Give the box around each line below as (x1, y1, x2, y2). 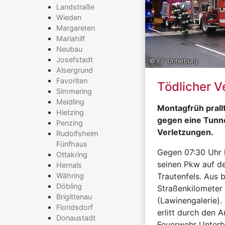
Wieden (56, 13, 81, 22)
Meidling (56, 97, 84, 106)
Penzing (56, 119, 83, 127)
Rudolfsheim (56, 129, 98, 138)
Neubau (56, 45, 82, 53)
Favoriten (56, 76, 87, 85)
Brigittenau (56, 192, 92, 201)
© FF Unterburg (149, 57, 198, 65)
